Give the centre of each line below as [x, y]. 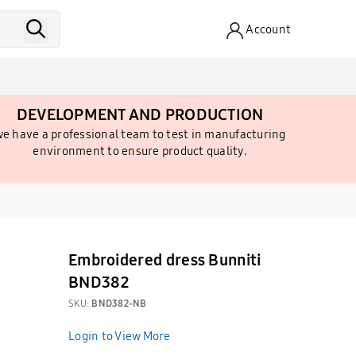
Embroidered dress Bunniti [165, 259]
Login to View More [120, 336]
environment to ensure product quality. [140, 151]
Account [268, 29]
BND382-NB [119, 303]
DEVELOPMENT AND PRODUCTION [140, 114]
